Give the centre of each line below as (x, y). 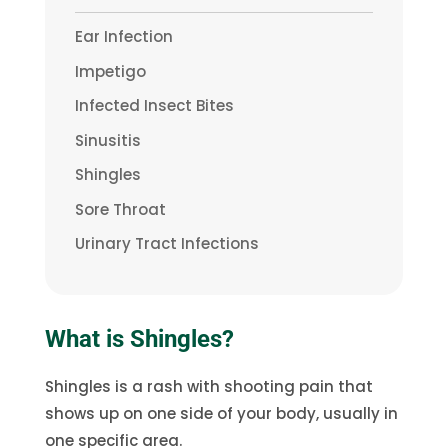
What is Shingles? (139, 338)
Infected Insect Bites (154, 105)
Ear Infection (123, 36)
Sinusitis (107, 140)
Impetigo (110, 71)
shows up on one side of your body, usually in (221, 413)
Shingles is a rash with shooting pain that (208, 386)
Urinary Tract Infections (166, 243)
